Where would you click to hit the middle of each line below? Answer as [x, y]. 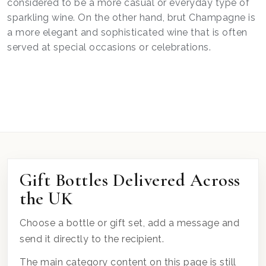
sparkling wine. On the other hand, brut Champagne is [131, 17]
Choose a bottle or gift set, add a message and [129, 223]
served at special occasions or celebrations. [109, 47]
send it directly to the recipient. [92, 239]
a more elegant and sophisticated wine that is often [127, 32]
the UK [46, 198]
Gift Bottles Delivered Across [130, 180]
